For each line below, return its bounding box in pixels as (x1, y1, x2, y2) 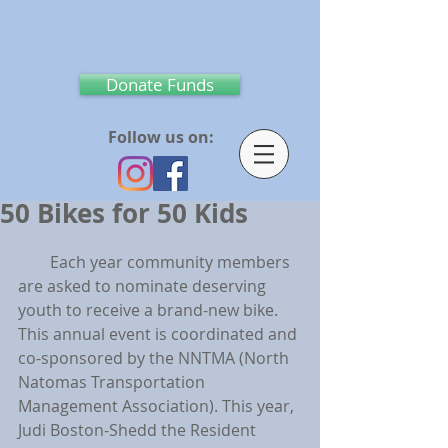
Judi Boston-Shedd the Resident (18, 419, 260, 441)
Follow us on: (108, 126, 214, 148)
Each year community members (18, 251, 50, 273)
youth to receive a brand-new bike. (18, 299, 290, 321)
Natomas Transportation (18, 371, 209, 393)
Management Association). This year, (18, 395, 298, 417)
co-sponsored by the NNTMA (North (18, 347, 293, 369)
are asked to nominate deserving (18, 275, 270, 297)
